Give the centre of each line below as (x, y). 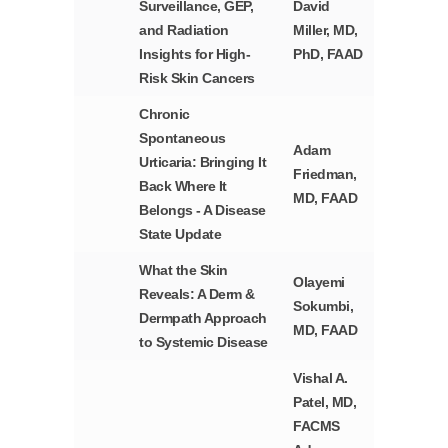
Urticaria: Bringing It (203, 162)
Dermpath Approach (203, 318)
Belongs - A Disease (202, 210)
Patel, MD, (325, 402)
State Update (180, 234)
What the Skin (183, 270)
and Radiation (184, 30)
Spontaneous (182, 138)
